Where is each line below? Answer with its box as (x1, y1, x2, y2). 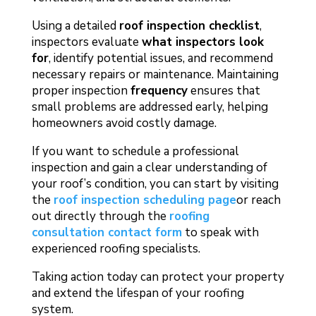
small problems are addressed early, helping (31, 98, 268, 115)
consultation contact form (31, 224, 182, 241)
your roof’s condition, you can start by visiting (31, 175, 279, 192)
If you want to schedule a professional (31, 142, 239, 159)
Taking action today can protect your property (31, 268, 284, 285)
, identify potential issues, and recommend (48, 49, 273, 66)
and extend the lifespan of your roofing (31, 284, 244, 301)
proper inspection (31, 82, 130, 99)
